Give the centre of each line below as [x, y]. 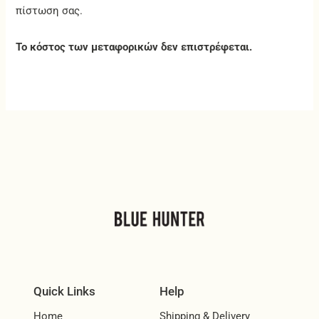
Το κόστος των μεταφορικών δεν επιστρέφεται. [134, 47]
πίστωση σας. [49, 11]
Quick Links [64, 291]
